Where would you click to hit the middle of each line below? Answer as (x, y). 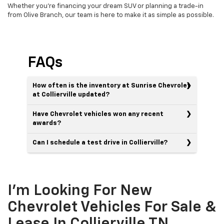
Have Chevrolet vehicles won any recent (98, 114)
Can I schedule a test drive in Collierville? (100, 142)
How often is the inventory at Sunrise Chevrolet (111, 85)
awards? (47, 123)
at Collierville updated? (71, 94)
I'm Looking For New (80, 191)
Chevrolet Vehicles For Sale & (112, 207)
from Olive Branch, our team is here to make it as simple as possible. (111, 15)
